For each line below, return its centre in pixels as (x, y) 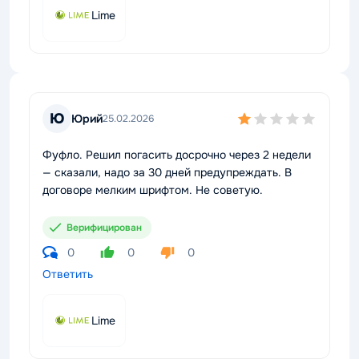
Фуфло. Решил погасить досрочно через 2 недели (177, 155)
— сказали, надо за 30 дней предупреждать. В (167, 172)
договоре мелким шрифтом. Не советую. (153, 190)
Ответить (68, 274)
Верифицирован (104, 228)
